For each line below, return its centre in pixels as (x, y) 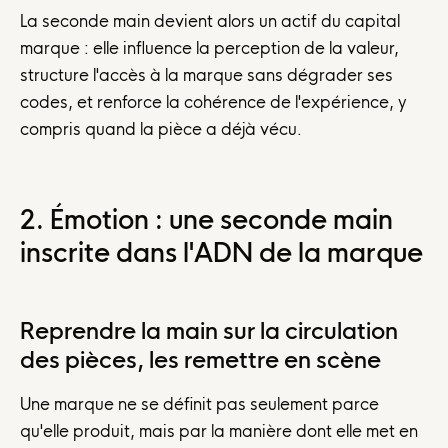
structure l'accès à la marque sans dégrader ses (206, 74)
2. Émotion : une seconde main (206, 219)
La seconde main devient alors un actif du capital (210, 20)
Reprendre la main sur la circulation (209, 331)
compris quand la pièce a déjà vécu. (161, 128)
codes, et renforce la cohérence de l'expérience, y (213, 101)
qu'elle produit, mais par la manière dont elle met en (219, 431)
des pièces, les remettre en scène (200, 360)
